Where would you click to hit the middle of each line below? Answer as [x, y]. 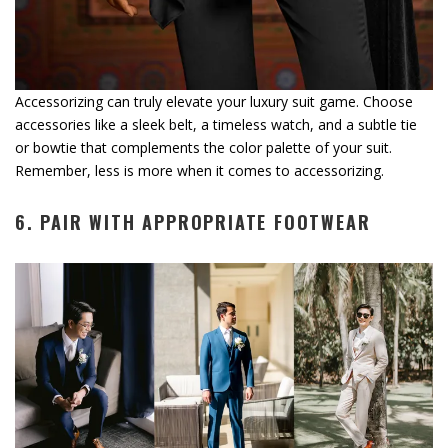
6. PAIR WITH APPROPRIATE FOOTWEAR [193, 222]
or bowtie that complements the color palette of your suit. [203, 148]
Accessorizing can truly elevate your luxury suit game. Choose [214, 102]
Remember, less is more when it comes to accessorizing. [199, 171]
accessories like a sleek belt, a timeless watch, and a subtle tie [216, 125]
